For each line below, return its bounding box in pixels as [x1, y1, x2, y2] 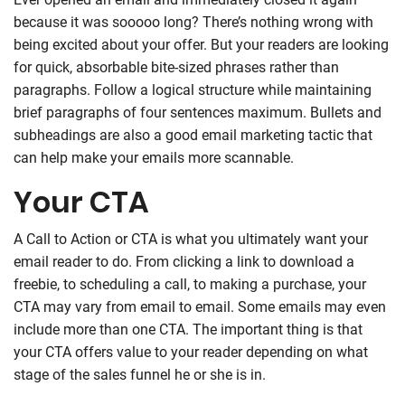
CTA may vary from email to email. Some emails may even [14, 297, 386, 316]
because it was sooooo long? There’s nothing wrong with [14, 13, 373, 31]
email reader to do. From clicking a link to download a [14, 252, 354, 270]
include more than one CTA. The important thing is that [14, 320, 363, 338]
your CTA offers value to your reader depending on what [14, 343, 368, 361]
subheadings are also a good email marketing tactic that [14, 126, 372, 144]
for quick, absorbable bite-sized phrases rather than [14, 58, 339, 76]
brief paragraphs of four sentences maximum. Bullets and [14, 103, 381, 121]
